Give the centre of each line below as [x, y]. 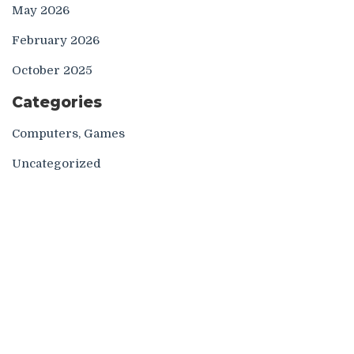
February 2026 [56, 40]
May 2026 [41, 10]
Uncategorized [56, 164]
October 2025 [52, 70]
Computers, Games [68, 134]
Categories [57, 102]
